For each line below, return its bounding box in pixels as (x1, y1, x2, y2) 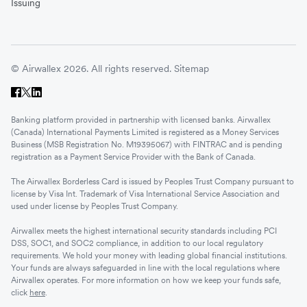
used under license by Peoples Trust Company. (11, 200, 178, 211)
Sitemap (174, 62, 209, 75)
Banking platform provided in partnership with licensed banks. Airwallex (11, 114, 271, 125)
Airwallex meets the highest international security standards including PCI (11, 225, 277, 236)
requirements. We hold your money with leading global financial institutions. (11, 249, 287, 260)
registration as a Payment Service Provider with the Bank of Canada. (11, 151, 256, 162)
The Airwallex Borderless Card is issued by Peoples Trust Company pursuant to (11, 175, 294, 186)
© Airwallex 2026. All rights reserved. (11, 62, 171, 75)
